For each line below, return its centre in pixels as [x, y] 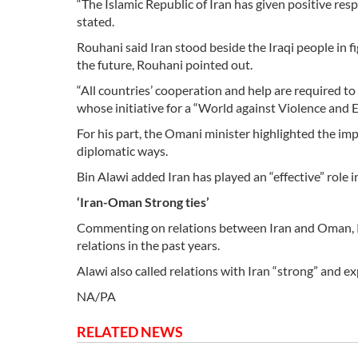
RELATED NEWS [130, 331]
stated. [95, 21]
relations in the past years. [148, 245]
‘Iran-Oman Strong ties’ [143, 201]
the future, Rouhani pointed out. [165, 64]
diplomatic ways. [122, 150]
